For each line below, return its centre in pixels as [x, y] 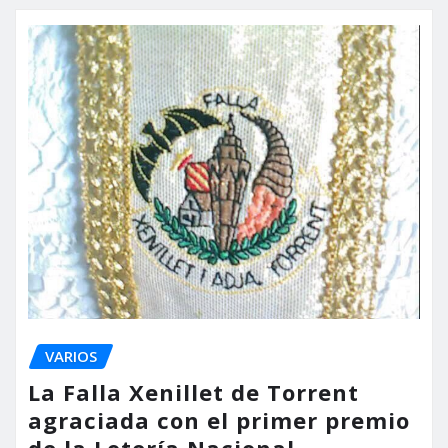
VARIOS [71, 355]
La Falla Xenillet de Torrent [193, 392]
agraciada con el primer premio [219, 420]
